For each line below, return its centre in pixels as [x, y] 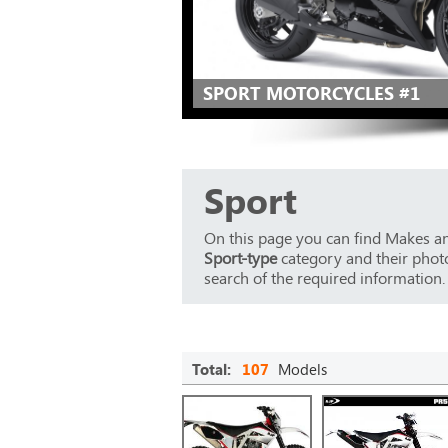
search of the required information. [324, 277]
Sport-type [240, 257]
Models [300, 369]
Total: [211, 369]
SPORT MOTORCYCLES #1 [311, 93]
